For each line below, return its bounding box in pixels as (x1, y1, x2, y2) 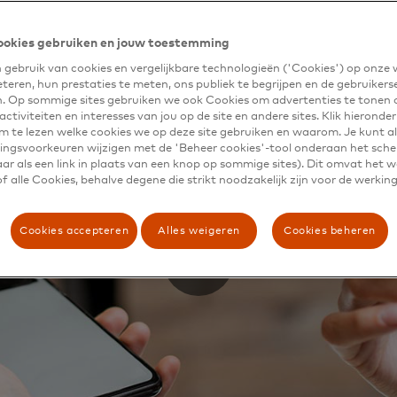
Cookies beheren (283, 225, 377, 237)
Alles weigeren (158, 225, 241, 237)
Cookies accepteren (19, 225, 129, 237)
